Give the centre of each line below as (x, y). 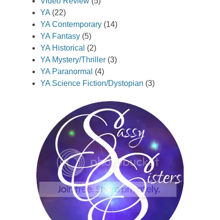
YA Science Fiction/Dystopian (92, 83)
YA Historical (63, 48)
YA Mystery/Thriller (73, 59)
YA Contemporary (71, 24)
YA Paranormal (67, 71)
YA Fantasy (60, 36)
